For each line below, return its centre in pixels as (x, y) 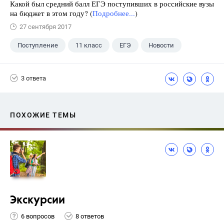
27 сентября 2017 (45, 27)
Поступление (38, 45)
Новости (161, 45)
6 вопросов (38, 216)
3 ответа (33, 78)
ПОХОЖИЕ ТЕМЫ (43, 115)
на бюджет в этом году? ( (51, 13)
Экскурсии (37, 200)
